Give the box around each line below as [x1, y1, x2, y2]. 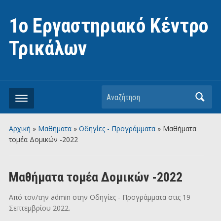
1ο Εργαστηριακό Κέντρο [8, 14, 208, 37]
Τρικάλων [8, 37, 87, 60]
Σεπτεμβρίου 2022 [8, 203, 69, 213]
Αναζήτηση [102, 88, 144, 99]
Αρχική [8, 124, 31, 133]
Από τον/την [8, 192, 51, 202]
